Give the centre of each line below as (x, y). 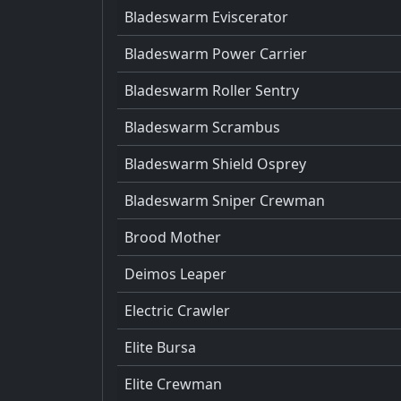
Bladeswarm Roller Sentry (212, 90)
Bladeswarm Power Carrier (216, 53)
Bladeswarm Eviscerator (206, 17)
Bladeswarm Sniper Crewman (225, 200)
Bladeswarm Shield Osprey (215, 163)
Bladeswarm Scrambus (202, 127)
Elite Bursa (160, 347)
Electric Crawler (177, 310)
